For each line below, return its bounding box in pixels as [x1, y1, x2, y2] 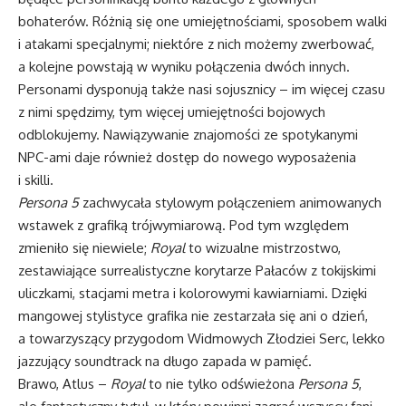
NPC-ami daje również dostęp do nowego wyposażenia [18, 148, 356, 166]
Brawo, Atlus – [18, 374, 111, 392]
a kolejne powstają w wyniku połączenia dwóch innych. [18, 57, 350, 75]
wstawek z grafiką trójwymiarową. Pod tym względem [18, 216, 349, 234]
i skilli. [18, 170, 53, 188]
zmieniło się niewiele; [18, 238, 150, 256]
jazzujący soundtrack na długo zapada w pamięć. [18, 352, 312, 370]
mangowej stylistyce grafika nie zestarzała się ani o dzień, [18, 306, 368, 324]
